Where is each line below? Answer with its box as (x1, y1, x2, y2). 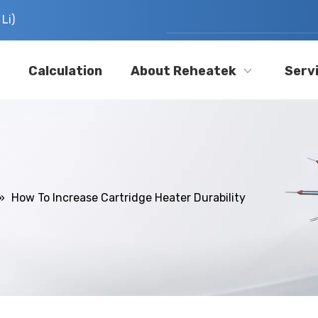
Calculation (28, 63, 102, 79)
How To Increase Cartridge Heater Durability (11, 191, 246, 204)
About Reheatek (130, 63, 236, 79)
